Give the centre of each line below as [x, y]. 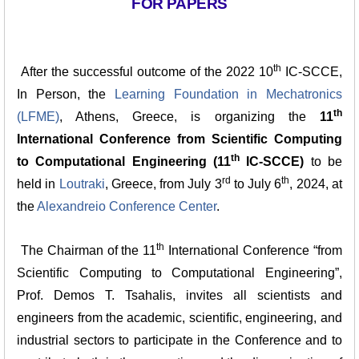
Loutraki [82, 184]
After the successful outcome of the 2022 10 [145, 71]
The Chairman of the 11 [87, 251]
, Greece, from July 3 [163, 184]
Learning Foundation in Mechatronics [228, 94]
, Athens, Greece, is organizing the [190, 116]
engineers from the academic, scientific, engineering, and [179, 318]
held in [38, 184]
